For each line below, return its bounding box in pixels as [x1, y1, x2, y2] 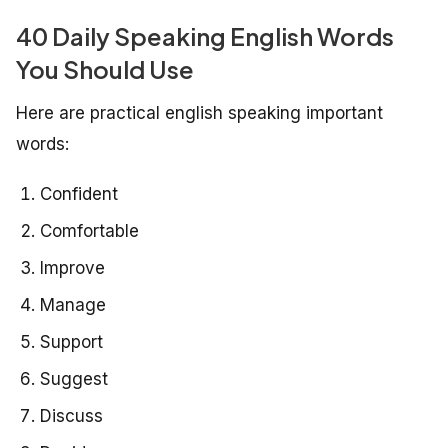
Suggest [40, 368, 108, 389]
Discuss [40, 405, 103, 426]
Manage [40, 294, 106, 315]
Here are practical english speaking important [16, 102, 383, 123]
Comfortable [40, 220, 139, 241]
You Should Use [16, 53, 194, 84]
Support [40, 331, 103, 352]
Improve [40, 257, 105, 278]
